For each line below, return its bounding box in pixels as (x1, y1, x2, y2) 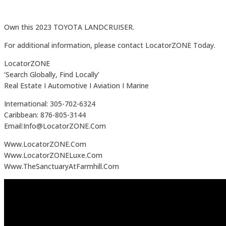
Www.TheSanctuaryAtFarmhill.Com (4, 161, 119, 171)
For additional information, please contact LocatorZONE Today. (4, 40, 215, 50)
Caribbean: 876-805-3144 (4, 109, 86, 120)
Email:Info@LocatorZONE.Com (4, 121, 106, 131)
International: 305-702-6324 (4, 98, 95, 108)
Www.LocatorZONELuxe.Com (4, 150, 102, 160)
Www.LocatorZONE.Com (4, 139, 86, 149)
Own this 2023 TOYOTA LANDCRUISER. (4, 22, 134, 32)
